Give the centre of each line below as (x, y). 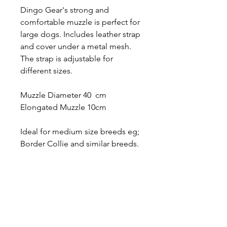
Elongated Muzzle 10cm (63, 107)
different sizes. (46, 70)
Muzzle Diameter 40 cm (63, 95)
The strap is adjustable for (67, 58)
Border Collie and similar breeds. (80, 143)
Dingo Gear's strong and (65, 10)
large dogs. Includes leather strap (80, 34)
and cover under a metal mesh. (76, 46)
